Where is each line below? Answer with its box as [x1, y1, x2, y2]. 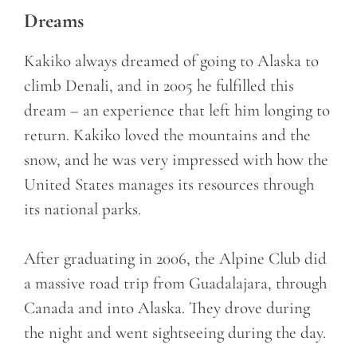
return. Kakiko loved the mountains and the [24, 124, 311, 145]
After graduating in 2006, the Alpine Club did [24, 249, 327, 269]
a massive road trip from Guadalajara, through [24, 273, 327, 294]
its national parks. [24, 198, 145, 219]
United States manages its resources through [24, 174, 314, 194]
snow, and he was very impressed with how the [24, 149, 328, 170]
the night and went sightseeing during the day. [24, 323, 326, 343]
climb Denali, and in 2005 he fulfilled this [24, 75, 294, 96]
